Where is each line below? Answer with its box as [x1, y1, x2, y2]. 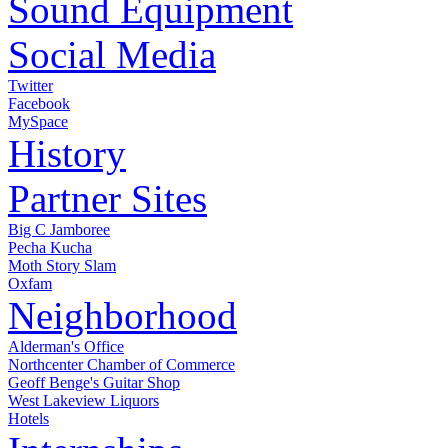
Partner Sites [8, 176, 207, 220]
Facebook [8, 94, 70, 112]
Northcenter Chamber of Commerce [8, 355, 235, 373]
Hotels [8, 409, 49, 427]
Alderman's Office [8, 337, 124, 355]
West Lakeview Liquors [8, 391, 159, 409]
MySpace [8, 112, 68, 130]
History [8, 131, 126, 175]
